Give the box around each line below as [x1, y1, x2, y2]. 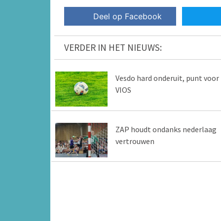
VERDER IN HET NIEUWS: [64, 41, 162, 54]
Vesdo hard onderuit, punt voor [115, 73, 219, 83]
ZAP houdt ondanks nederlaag [115, 124, 217, 134]
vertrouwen [115, 136, 154, 146]
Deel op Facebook [93, 11, 162, 22]
